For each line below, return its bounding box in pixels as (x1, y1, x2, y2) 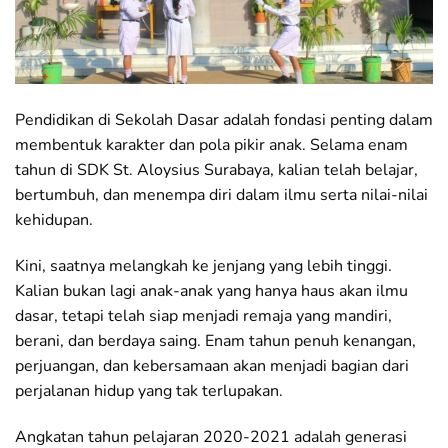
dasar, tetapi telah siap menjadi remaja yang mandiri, (15, 305, 392, 328)
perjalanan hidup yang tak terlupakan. (15, 380, 283, 403)
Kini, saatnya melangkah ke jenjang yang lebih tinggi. (15, 255, 392, 278)
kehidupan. (15, 209, 93, 232)
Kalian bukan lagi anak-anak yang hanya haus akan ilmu (15, 280, 408, 303)
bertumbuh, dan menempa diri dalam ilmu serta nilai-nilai (15, 184, 428, 207)
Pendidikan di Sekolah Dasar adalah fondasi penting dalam (15, 109, 433, 132)
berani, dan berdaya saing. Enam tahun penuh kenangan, (15, 330, 416, 353)
